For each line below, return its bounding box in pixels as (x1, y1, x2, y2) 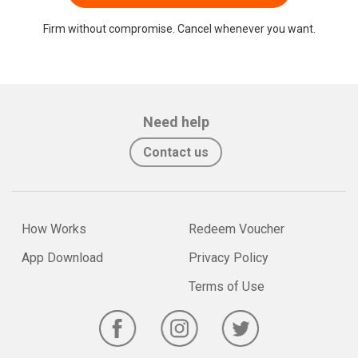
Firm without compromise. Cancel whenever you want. (42, 22, 316, 36)
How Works (22, 221, 86, 237)
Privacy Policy (189, 250, 268, 266)
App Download (22, 250, 103, 266)
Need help (142, 113, 209, 131)
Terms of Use (189, 279, 265, 295)
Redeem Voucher (189, 221, 284, 237)
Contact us (143, 145, 209, 161)
